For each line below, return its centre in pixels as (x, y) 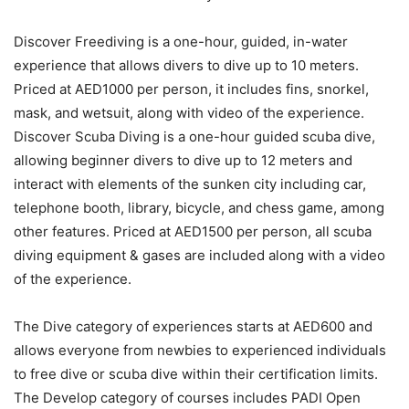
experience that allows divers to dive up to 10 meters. (186, 65)
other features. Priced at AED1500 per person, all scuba (193, 231)
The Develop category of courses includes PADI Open (187, 397)
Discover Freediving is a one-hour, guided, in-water (181, 41)
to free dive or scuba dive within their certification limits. (196, 373)
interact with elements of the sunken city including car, (190, 184)
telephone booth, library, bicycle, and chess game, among (199, 207)
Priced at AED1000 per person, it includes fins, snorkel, (191, 89)
